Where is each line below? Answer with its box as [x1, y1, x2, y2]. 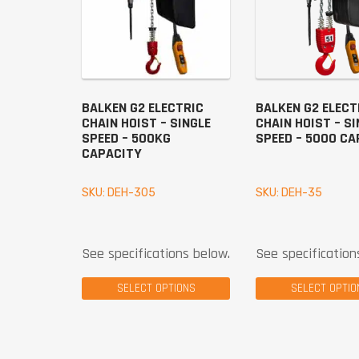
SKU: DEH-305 [82, 186, 155, 200]
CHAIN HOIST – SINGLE [82, 114, 211, 133]
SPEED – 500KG [82, 129, 171, 148]
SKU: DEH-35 [256, 186, 323, 200]
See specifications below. [82, 244, 230, 264]
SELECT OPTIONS [116, 280, 196, 296]
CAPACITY [82, 144, 142, 163]
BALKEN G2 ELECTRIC [82, 99, 204, 118]
